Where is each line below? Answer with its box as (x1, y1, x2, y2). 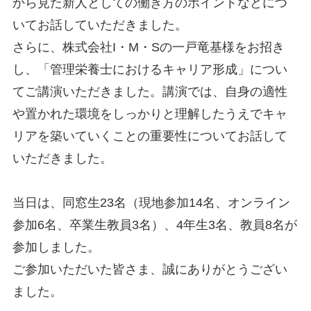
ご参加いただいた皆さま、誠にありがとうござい (12, 262, 287, 276)
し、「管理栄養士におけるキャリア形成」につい (12, 62, 287, 76)
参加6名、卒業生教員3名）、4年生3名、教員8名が (12, 217, 297, 232)
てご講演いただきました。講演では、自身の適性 (12, 84, 287, 99)
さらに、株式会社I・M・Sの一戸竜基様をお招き (12, 40, 285, 54)
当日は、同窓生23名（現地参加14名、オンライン (12, 195, 290, 210)
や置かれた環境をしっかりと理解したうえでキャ (12, 106, 287, 121)
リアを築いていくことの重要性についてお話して (12, 128, 287, 143)
